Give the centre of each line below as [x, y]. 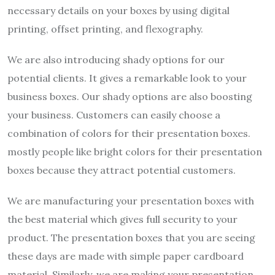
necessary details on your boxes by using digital [118, 11]
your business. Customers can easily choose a [114, 115]
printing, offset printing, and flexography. [105, 29]
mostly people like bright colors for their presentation [135, 152]
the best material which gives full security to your [122, 219]
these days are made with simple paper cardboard [126, 256]
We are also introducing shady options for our [116, 60]
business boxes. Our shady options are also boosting [130, 97]
